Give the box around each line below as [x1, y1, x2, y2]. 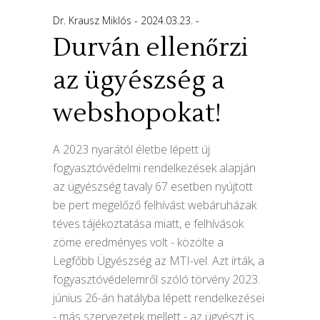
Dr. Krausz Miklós [53, 13, 134, 27]
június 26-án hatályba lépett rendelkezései [53, 289, 264, 306]
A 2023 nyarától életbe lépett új [53, 141, 210, 157]
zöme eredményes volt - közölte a [53, 234, 224, 250]
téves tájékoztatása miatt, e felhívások [53, 215, 244, 231]
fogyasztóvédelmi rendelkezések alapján [53, 159, 256, 176]
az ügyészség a [53, 64, 225, 96]
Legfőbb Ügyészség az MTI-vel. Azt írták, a [53, 252, 264, 269]
